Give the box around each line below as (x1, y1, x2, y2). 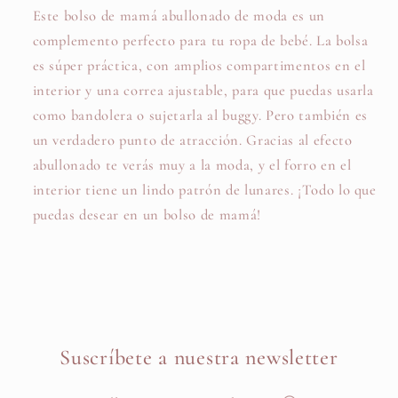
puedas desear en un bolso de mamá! (32, 206, 266, 225)
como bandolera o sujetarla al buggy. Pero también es (32, 107, 368, 125)
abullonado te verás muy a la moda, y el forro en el (32, 156, 352, 175)
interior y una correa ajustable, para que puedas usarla (32, 82, 374, 100)
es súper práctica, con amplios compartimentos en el (32, 57, 366, 76)
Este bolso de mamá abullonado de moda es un (32, 7, 325, 26)
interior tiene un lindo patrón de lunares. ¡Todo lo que (32, 181, 377, 200)
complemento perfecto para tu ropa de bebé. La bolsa (32, 32, 369, 51)
